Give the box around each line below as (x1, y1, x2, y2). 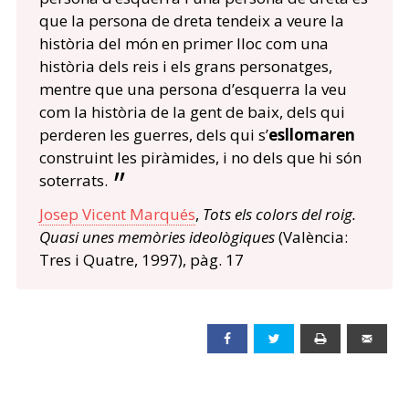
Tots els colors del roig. (202, 204, 356, 225)
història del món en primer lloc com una (38, 33, 329, 55)
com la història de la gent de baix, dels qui (38, 101, 345, 123)
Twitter (287, 330, 325, 347)
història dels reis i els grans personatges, (38, 56, 332, 78)
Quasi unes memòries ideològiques (38, 226, 275, 248)
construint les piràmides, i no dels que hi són (38, 147, 362, 169)
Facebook (240, 330, 295, 347)
